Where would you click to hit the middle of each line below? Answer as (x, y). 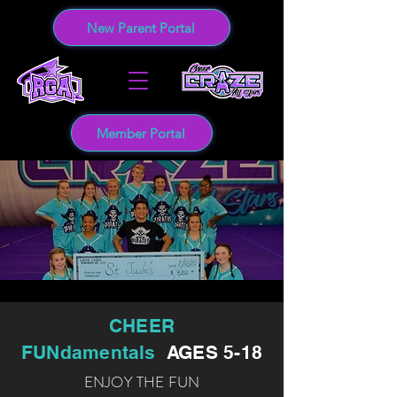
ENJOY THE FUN (142, 382)
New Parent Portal (141, 27)
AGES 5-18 (214, 352)
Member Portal (141, 133)
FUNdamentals (91, 352)
